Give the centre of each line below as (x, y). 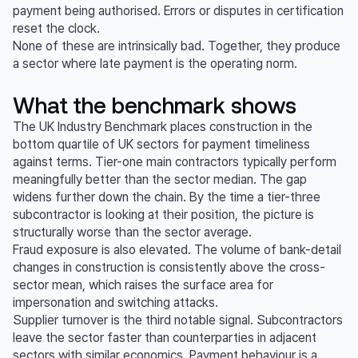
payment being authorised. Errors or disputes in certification (178, 11)
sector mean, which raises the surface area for (143, 285)
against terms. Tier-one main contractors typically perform (175, 162)
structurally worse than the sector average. (132, 233)
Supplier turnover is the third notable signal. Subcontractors (178, 320)
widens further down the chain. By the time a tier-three (167, 197)
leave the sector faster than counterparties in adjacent (165, 338)
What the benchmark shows (155, 105)
